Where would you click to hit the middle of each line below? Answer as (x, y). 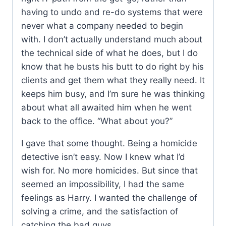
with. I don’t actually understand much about (112, 40)
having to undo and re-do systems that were (112, 12)
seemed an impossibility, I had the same (103, 184)
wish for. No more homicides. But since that (109, 171)
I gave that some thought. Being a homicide (109, 144)
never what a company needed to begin (102, 26)
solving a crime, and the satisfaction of (100, 212)
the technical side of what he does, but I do (109, 53)
